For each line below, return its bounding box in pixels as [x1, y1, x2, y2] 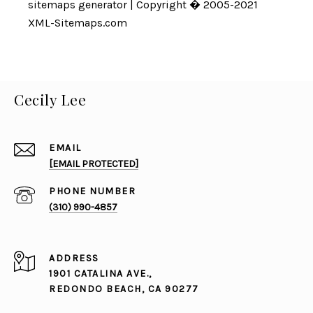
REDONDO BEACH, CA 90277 [49, 283, 199, 296]
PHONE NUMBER [49, 185, 136, 198]
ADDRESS [49, 252, 99, 265]
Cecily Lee [14, 89, 86, 110]
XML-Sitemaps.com [28, 16, 127, 30]
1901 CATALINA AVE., [49, 268, 152, 280]
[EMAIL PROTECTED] [49, 158, 138, 170]
